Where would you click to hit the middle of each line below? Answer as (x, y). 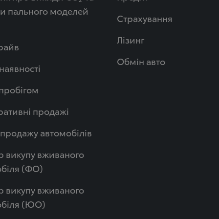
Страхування (144, 18)
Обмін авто (141, 61)
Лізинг (131, 39)
